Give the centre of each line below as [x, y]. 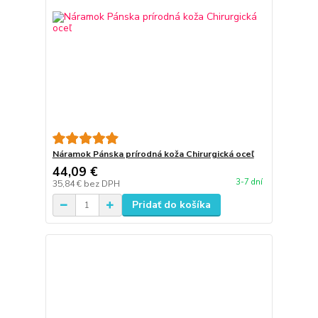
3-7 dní [249, 182]
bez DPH [102, 184]
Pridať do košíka [171, 205]
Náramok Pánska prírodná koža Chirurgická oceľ [153, 154]
